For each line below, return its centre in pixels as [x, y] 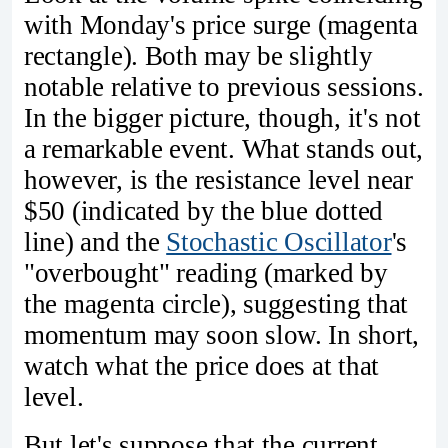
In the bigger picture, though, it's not [222, 117]
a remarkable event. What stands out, [224, 148]
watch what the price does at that [202, 365]
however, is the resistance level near [218, 179]
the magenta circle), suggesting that [216, 303]
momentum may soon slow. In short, [222, 334]
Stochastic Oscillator [279, 241]
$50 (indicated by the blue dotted [204, 210]
